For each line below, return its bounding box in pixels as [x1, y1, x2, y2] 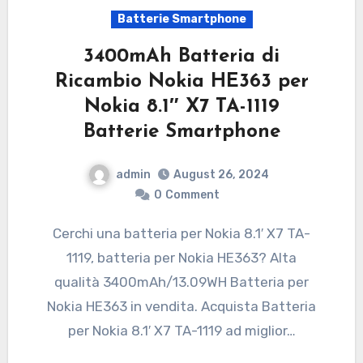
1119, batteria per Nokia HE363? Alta [66, 250, 297, 267]
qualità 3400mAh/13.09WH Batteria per [54, 274, 309, 291]
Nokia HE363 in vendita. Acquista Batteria [47, 298, 316, 315]
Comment [164, 188, 220, 203]
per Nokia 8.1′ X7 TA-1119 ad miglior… [67, 322, 296, 340]
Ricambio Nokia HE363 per [54, 71, 309, 92]
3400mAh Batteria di [83, 46, 280, 66]
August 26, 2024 [173, 168, 269, 182]
